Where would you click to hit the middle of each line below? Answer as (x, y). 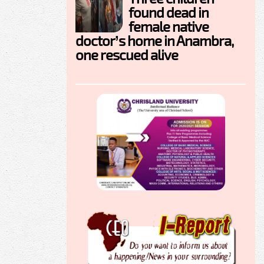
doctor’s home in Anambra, (154, 41)
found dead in (169, 12)
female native (169, 27)
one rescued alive (127, 55)
